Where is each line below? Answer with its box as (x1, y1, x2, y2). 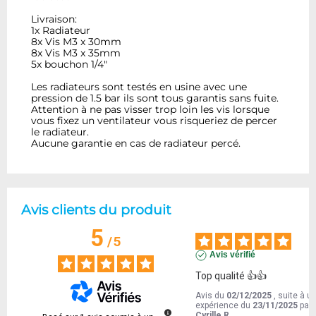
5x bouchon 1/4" (31, 58, 108, 71)
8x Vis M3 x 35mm (31, 47, 121, 60)
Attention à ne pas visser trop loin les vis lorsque (31, 103, 270, 116)
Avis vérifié (209, 250, 256, 260)
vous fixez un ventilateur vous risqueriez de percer (31, 114, 278, 128)
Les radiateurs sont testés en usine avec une (31, 80, 248, 94)
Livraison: (31, 13, 78, 26)
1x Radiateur (31, 24, 91, 37)
